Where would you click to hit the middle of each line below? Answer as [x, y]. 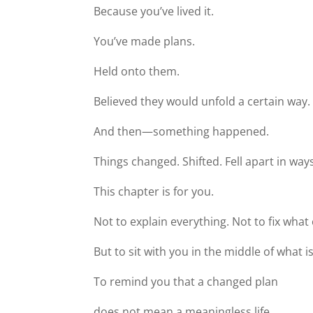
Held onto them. [137, 71]
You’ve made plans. [145, 41]
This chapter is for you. [154, 191]
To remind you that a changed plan [186, 282]
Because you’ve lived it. [154, 11]
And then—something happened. [182, 131]
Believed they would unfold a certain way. [202, 101]
